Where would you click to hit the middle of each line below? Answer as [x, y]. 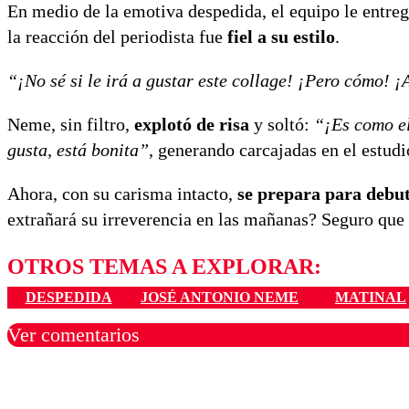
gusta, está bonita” [78, 150]
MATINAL [371, 298]
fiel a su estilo [281, 37]
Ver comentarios [73, 335]
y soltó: [282, 125]
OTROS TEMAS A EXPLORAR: [164, 267]
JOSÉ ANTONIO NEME [220, 298]
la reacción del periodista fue [117, 37]
